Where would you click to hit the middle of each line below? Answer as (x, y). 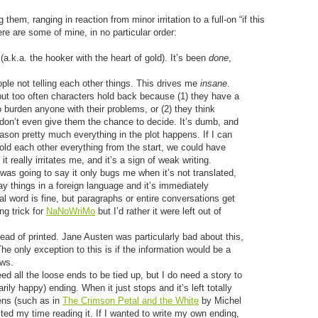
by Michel (220, 301)
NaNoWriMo (71, 211)
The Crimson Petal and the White (131, 301)
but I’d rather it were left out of (158, 211)
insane (214, 83)
